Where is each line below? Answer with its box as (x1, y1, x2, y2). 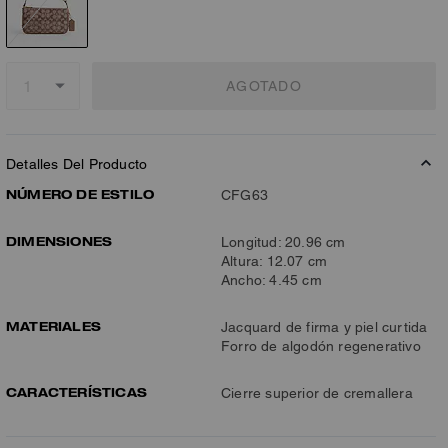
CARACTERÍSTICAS (6, 384, 147, 400)
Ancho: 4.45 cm (221, 272, 322, 288)
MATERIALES (6, 318, 101, 334)
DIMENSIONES (6, 233, 113, 249)
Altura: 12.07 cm (221, 253, 328, 269)
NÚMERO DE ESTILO (6, 186, 155, 202)
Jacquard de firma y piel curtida (221, 319, 428, 335)
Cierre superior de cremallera (221, 385, 413, 401)
